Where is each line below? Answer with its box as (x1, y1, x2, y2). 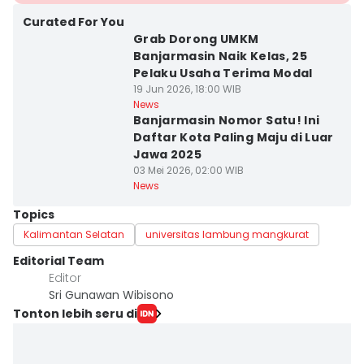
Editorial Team (13, 253, 104, 269)
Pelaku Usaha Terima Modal (132, 65, 313, 81)
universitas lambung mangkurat (145, 227, 309, 241)
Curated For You (23, 14, 124, 30)
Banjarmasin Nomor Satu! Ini (132, 112, 320, 128)
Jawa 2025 (132, 146, 202, 162)
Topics (13, 206, 54, 223)
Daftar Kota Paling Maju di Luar (132, 129, 334, 145)
